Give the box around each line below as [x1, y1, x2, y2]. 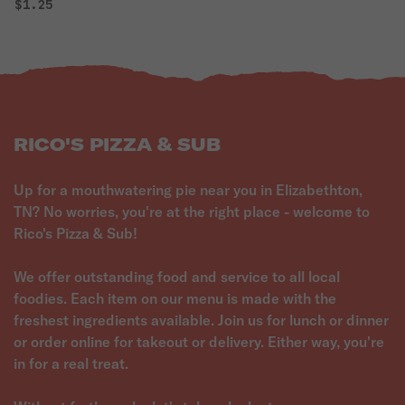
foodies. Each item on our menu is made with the [14, 289, 336, 307]
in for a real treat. [14, 354, 128, 372]
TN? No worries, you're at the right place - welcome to [14, 202, 370, 221]
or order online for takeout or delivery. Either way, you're [14, 333, 384, 351]
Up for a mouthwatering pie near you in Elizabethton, [14, 181, 363, 199]
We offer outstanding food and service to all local [14, 268, 340, 286]
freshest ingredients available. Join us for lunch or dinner [14, 311, 389, 329]
